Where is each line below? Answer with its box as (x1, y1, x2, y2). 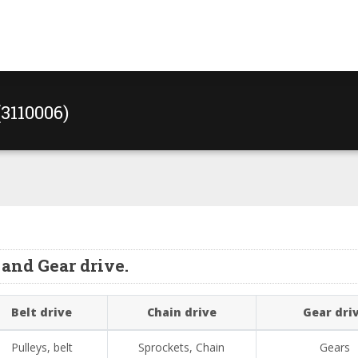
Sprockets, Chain (138, 340, 225, 356)
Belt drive (11, 304, 73, 320)
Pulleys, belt (10, 340, 73, 356)
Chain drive (146, 304, 217, 320)
